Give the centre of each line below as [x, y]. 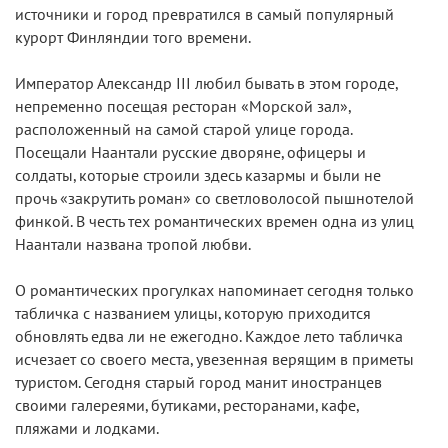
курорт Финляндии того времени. [133, 38]
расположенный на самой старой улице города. [183, 130]
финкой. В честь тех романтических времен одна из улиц [214, 222]
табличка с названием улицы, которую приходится [193, 314]
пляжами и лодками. [87, 429]
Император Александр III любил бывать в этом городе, [206, 84]
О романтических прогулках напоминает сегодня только [214, 291]
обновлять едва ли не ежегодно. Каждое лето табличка [209, 337]
